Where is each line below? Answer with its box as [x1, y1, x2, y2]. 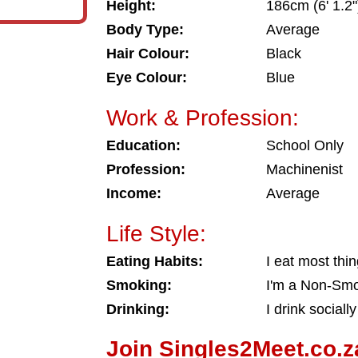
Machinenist [266, 161, 343, 177]
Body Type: [106, 22, 184, 38]
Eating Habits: [106, 253, 203, 269]
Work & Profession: [106, 105, 299, 130]
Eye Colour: [106, 70, 187, 86]
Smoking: [106, 277, 172, 293]
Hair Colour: [106, 46, 189, 62]
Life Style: [106, 221, 206, 246]
